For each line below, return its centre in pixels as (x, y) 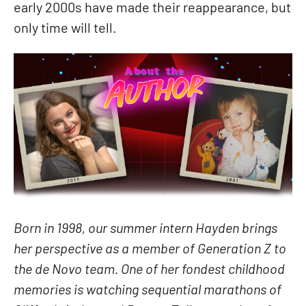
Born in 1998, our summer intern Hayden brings (145, 230)
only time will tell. (65, 30)
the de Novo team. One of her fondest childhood (149, 271)
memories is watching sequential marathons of (148, 291)
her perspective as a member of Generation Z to (150, 250)
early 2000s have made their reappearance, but (152, 9)
